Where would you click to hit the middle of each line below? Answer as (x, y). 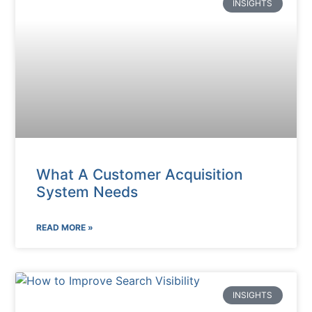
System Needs (87, 192)
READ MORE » (65, 227)
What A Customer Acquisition (140, 174)
